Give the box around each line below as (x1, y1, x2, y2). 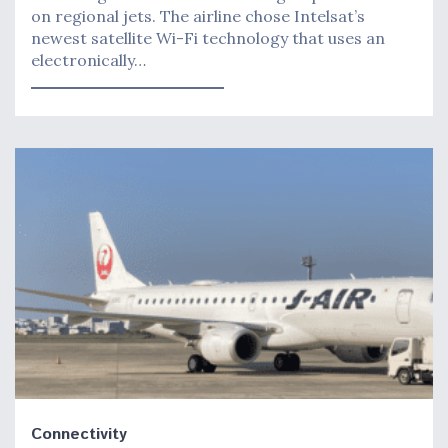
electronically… (31, 49, 146, 70)
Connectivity (31, 422, 127, 446)
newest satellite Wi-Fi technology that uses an (31, 27, 385, 48)
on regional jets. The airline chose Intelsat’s (31, 5, 365, 26)
